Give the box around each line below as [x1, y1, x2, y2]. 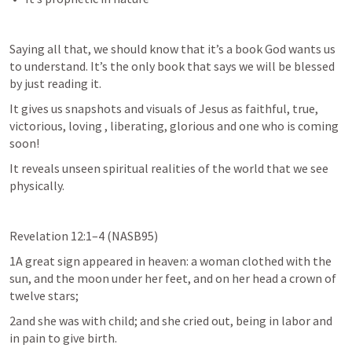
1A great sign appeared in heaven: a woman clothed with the [9, 253, 332, 269]
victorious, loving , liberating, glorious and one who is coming [9, 118, 339, 134]
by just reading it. [9, 75, 104, 91]
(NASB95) [104, 228, 158, 244]
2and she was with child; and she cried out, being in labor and [9, 313, 332, 328]
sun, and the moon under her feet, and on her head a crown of [9, 270, 336, 286]
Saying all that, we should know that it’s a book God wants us [9, 41, 335, 57]
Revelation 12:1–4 [9, 228, 104, 244]
